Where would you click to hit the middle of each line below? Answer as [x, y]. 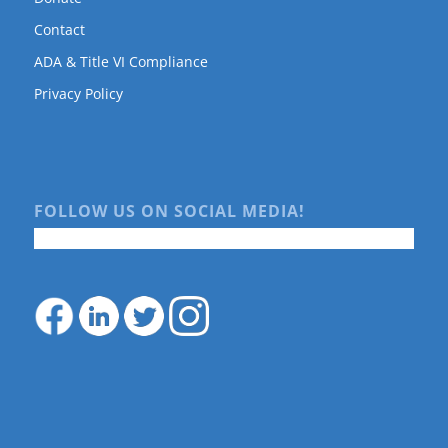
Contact [59, 29]
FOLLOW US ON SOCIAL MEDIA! [169, 211]
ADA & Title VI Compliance [120, 61]
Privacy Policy [78, 93]
